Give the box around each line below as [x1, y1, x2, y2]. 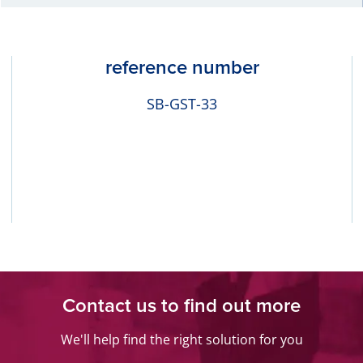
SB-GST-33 [147, 94, 217, 114]
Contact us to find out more [62, 291, 301, 320]
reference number [105, 53, 259, 82]
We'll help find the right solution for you [60, 331, 303, 349]
